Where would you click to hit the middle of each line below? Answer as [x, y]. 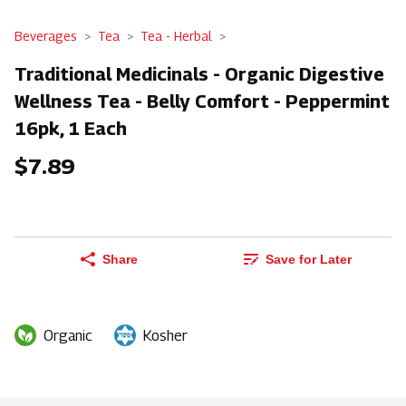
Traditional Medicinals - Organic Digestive [199, 74]
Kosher [165, 336]
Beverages [46, 36]
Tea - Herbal [176, 36]
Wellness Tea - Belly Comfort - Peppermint [202, 101]
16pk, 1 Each [71, 128]
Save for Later [308, 260]
